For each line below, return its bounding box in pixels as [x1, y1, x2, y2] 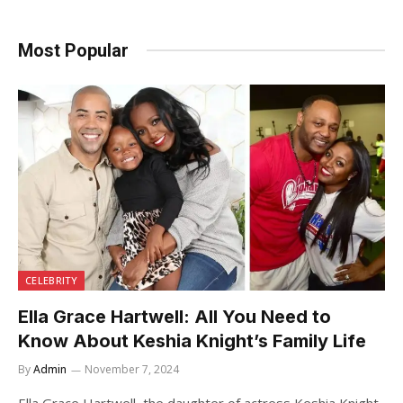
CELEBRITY [25, 273, 77, 288]
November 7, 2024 [85, 362, 179, 378]
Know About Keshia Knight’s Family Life [18, 330, 366, 353]
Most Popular [18, 39, 129, 61]
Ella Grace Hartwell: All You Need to [18, 306, 331, 328]
